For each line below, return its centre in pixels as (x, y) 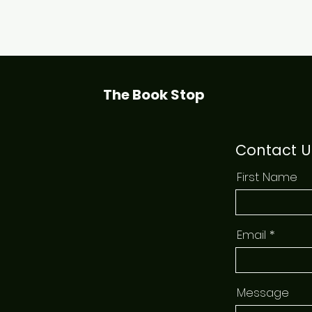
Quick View (156, 13)
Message (263, 292)
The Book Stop (154, 94)
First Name (267, 177)
